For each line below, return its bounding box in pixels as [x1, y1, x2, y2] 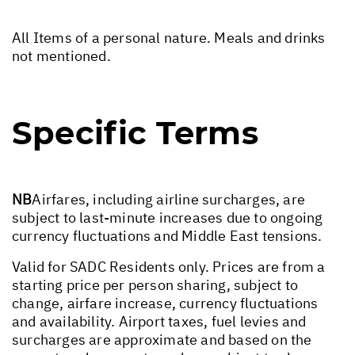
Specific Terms [12, 113, 258, 152]
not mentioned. [12, 46, 111, 65]
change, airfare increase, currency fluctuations [12, 293, 319, 312]
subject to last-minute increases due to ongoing [12, 208, 323, 227]
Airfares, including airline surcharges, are [32, 189, 306, 208]
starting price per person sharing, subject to [12, 275, 299, 294]
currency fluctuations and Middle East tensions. [12, 226, 323, 245]
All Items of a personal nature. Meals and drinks [12, 28, 326, 47]
